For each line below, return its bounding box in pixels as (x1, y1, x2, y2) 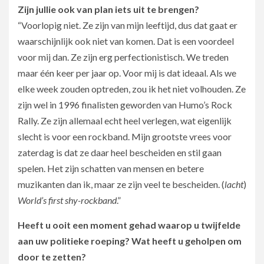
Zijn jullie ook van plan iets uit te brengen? (18, 3, 199, 15)
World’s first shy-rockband (18, 194, 117, 206)
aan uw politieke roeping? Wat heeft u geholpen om (18, 235, 242, 246)
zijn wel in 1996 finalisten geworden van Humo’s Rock (18, 98, 232, 110)
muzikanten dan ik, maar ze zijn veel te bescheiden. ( (18, 178, 225, 190)
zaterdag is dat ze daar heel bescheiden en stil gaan (18, 146, 222, 158)
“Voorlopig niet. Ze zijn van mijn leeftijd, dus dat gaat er (18, 19, 237, 31)
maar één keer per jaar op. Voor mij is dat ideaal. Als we (18, 67, 236, 78)
